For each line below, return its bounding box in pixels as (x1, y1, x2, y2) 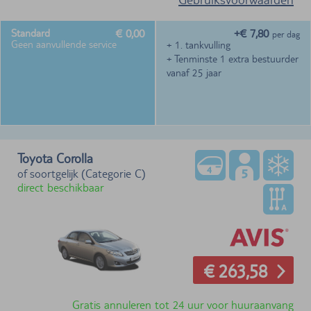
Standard (11, 27, 50, 40)
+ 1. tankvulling (167, 39, 230, 51)
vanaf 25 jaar (167, 67, 221, 79)
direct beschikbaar (17, 180, 104, 195)
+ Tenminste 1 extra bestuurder (167, 53, 299, 65)
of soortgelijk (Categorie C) (17, 167, 146, 181)
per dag (272, 29, 300, 40)
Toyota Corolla (17, 151, 93, 167)
